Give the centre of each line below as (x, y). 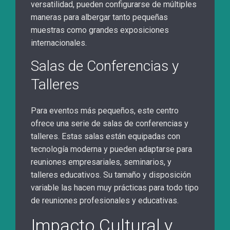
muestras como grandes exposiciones (100, 30)
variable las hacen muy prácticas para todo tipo (115, 188)
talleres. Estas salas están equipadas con (106, 137)
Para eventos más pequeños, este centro (105, 111)
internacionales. (59, 43)
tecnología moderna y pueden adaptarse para (111, 149)
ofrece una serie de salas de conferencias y (110, 124)
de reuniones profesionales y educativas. (105, 201)
